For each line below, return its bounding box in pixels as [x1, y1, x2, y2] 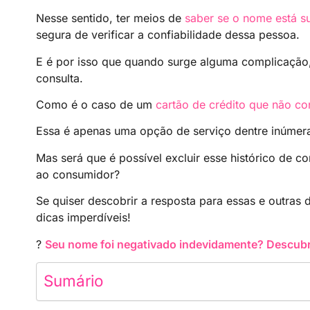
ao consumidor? [36, 167, 120, 181]
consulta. [36, 71, 83, 85]
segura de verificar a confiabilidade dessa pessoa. [36, 28, 300, 42]
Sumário [44, 271, 103, 290]
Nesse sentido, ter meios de [36, 11, 185, 26]
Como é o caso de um [36, 97, 156, 111]
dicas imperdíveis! [36, 210, 131, 225]
